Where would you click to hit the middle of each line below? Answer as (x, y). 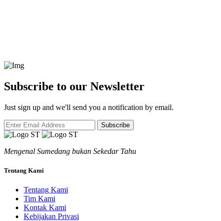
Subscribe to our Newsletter (74, 87)
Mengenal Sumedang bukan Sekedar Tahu (70, 151)
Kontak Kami (45, 208)
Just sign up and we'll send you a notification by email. (89, 108)
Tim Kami (39, 199)
